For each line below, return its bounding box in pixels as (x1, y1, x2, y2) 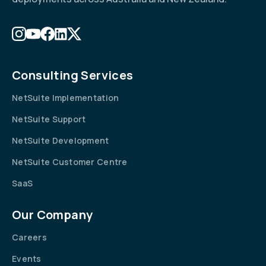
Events (12, 253, 42, 265)
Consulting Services (12, 67, 134, 84)
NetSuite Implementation (12, 92, 119, 104)
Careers (12, 232, 47, 243)
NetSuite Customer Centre (12, 156, 128, 168)
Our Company (12, 207, 93, 223)
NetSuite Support (12, 113, 86, 125)
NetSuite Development (12, 135, 109, 147)
